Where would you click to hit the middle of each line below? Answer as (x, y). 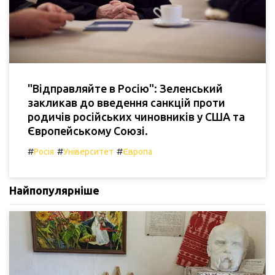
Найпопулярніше (54, 190)
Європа (137, 151)
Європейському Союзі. (88, 130)
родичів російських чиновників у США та (136, 116)
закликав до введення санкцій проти (126, 102)
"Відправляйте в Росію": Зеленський (125, 88)
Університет (88, 151)
